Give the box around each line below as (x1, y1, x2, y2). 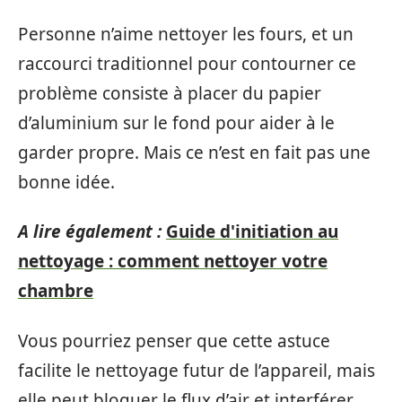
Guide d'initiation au (166, 220, 338, 243)
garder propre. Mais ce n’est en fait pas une (18, 140, 371, 164)
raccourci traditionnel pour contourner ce (18, 51, 356, 75)
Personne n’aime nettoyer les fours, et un (18, 22, 354, 46)
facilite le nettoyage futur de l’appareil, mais (18, 358, 375, 382)
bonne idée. (18, 170, 115, 194)
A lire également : (18, 220, 162, 243)
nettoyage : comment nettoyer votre (18, 249, 328, 273)
